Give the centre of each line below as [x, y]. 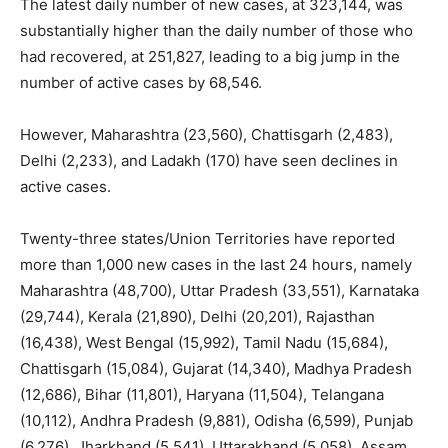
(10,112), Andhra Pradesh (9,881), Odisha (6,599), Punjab [216, 421]
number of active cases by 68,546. [141, 83]
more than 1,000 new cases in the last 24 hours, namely [216, 265]
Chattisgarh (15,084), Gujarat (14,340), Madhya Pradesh [216, 369]
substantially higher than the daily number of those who [216, 31]
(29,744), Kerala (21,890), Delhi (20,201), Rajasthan [197, 317]
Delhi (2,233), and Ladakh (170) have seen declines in [209, 161]
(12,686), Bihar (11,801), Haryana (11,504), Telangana [202, 395]
